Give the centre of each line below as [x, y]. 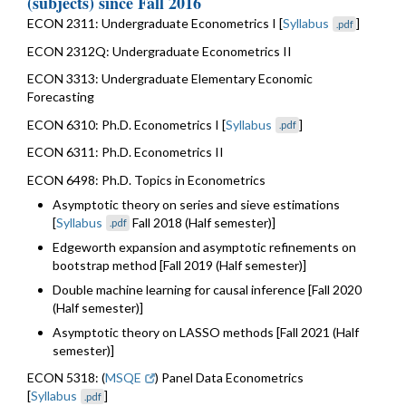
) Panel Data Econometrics [230, 378]
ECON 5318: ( [66, 378]
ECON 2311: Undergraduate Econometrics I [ [155, 24]
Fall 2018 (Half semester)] [203, 222]
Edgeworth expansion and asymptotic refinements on [204, 246]
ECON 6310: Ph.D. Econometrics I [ [126, 124]
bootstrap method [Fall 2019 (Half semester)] [179, 265]
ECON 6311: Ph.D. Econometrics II [126, 152]
